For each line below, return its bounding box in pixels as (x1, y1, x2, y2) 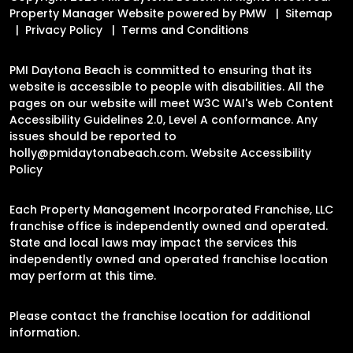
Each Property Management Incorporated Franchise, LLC (9, 201, 333, 217)
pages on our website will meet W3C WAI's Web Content (9, 95, 333, 111)
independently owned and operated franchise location (9, 251, 328, 267)
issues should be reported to (9, 128, 176, 144)
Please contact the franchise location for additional (9, 307, 310, 324)
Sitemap (285, 5, 333, 21)
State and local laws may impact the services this (9, 234, 297, 251)
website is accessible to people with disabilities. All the (9, 78, 324, 95)
